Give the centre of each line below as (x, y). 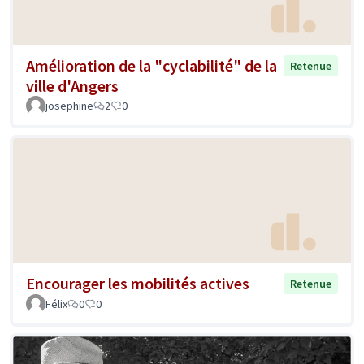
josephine (69, 106)
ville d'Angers (72, 86)
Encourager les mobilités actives (138, 283)
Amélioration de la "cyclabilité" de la (152, 66)
